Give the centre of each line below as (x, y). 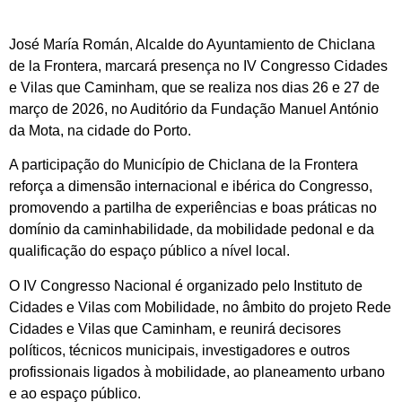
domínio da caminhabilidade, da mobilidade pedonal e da (192, 230)
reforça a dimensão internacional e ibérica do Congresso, (191, 187)
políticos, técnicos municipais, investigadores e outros (179, 350)
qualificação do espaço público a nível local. (149, 251)
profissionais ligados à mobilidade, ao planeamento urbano (197, 371)
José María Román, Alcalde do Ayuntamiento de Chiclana (192, 44)
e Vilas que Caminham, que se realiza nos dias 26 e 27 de (194, 87)
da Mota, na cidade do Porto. (100, 131)
